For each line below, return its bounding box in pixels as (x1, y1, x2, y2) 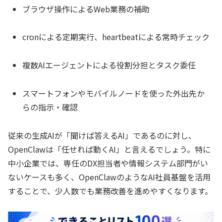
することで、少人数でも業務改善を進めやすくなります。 (8, 184, 213, 197)
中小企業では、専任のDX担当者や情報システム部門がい (8, 157, 208, 169)
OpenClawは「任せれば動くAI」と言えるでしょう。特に (8, 143, 211, 155)
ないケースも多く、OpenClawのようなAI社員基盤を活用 (8, 170, 211, 183)
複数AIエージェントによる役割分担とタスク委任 (22, 59, 196, 71)
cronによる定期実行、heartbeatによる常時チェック (22, 31, 210, 43)
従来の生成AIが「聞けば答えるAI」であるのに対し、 (8, 129, 196, 141)
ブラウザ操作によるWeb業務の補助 (22, 2, 150, 15)
